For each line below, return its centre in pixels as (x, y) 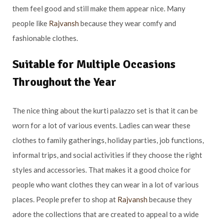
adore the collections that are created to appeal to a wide (106, 214)
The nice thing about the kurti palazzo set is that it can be (105, 110)
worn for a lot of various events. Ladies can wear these (101, 125)
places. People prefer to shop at (65, 199)
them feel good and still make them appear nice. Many (99, 8)
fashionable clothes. (45, 38)
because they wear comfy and (128, 23)
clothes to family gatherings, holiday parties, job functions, (108, 140)
